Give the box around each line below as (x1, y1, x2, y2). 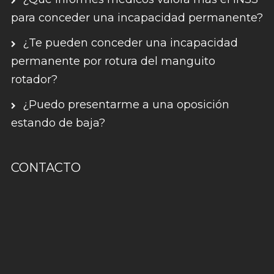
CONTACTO (10, 160, 81, 176)
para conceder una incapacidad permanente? (10, 11, 263, 25)
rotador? (10, 73, 57, 87)
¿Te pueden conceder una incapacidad (22, 36, 238, 50)
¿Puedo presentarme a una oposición (22, 98, 229, 112)
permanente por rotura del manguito (10, 54, 215, 68)
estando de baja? (10, 116, 105, 130)
